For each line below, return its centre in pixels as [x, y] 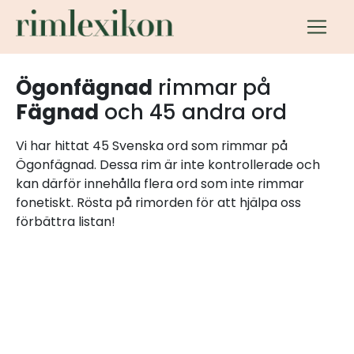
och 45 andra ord [193, 112]
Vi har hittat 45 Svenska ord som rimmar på [152, 146]
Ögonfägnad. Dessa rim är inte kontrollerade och [168, 165]
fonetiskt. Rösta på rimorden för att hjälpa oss [158, 203]
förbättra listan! [66, 222]
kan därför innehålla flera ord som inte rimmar [160, 184]
